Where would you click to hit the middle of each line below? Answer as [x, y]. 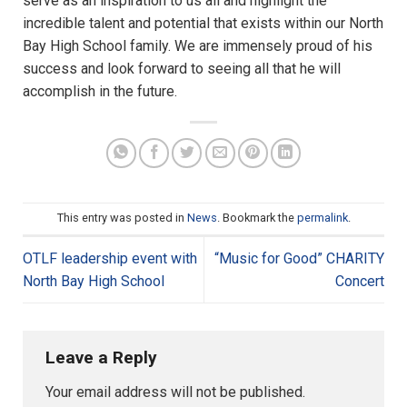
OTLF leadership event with [110, 258]
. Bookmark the [257, 218]
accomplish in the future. [100, 91]
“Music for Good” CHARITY [299, 258]
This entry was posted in [122, 218]
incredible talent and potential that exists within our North [203, 23]
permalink [322, 218]
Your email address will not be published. [175, 392]
